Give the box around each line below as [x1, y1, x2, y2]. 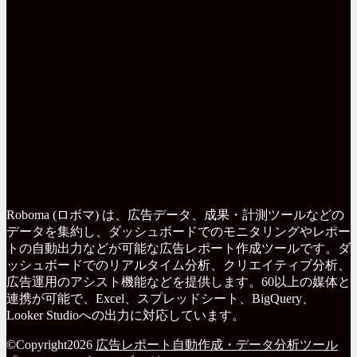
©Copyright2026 [6, 337, 96, 351]
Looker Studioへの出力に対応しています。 [6, 308, 245, 322]
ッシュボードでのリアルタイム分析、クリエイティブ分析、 [6, 257, 351, 272]
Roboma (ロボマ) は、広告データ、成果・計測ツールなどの [6, 207, 344, 222]
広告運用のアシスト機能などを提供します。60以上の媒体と [6, 274, 351, 288]
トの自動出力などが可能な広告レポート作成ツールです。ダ [6, 241, 351, 255]
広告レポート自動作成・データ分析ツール [96, 337, 338, 351]
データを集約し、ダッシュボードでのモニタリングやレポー [6, 224, 351, 238]
